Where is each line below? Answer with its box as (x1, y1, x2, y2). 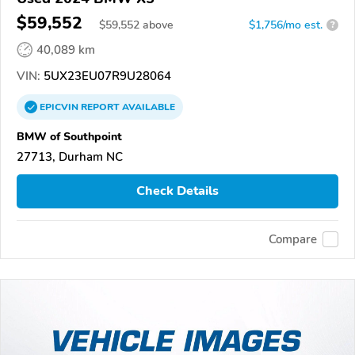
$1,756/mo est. (249, 17, 323, 32)
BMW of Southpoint (17, 128, 122, 144)
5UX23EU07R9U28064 (40, 67, 171, 84)
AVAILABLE (120, 100, 175, 113)
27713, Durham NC (17, 148, 123, 165)
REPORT (81, 100, 120, 113)
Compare (269, 231, 317, 248)
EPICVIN (40, 100, 81, 113)
